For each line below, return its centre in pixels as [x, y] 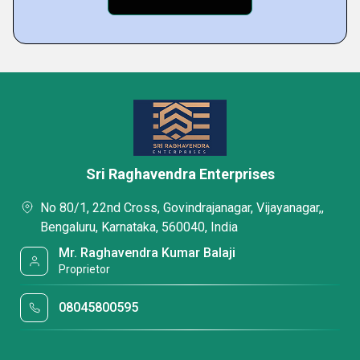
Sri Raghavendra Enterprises [180, 174]
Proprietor [85, 269]
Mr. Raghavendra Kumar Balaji [147, 253]
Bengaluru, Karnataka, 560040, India [139, 227]
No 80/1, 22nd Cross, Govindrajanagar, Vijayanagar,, [182, 208]
